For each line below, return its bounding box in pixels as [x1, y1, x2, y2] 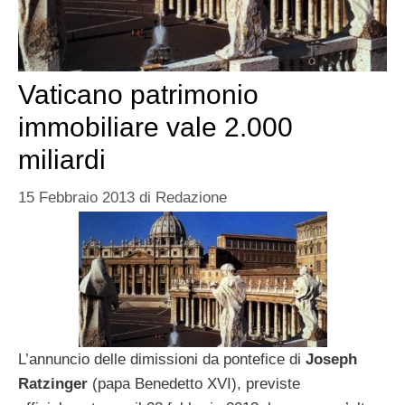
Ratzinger [18, 374, 92, 392]
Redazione [155, 188, 227, 206]
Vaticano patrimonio [18, 80, 259, 110]
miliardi [18, 145, 106, 175]
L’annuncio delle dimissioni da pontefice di [18, 350, 306, 368]
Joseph [306, 350, 357, 368]
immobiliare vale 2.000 [18, 112, 293, 143]
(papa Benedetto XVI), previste [92, 374, 300, 392]
